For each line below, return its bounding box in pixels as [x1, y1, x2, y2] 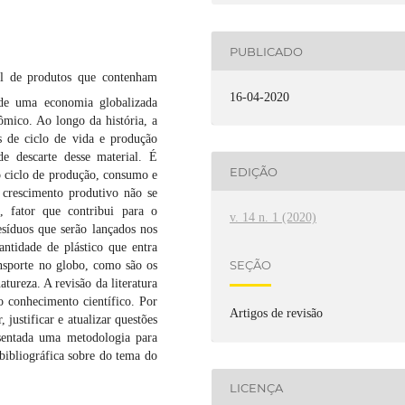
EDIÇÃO [230, 164, 278, 179]
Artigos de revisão [230, 306, 324, 321]
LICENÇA [230, 381, 284, 395]
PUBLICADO [230, 43, 304, 59]
